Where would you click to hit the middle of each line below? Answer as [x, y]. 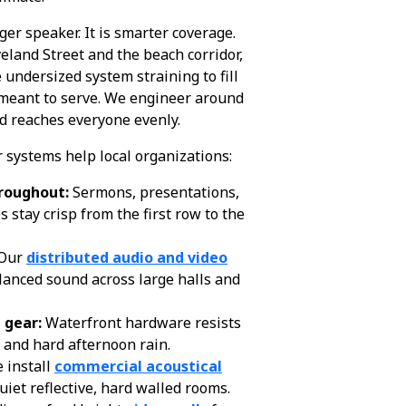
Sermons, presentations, [154, 192]
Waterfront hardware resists [141, 323]
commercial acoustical [138, 366]
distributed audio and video [127, 257]
